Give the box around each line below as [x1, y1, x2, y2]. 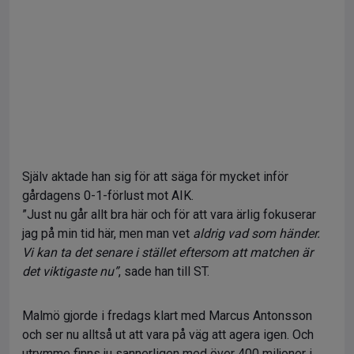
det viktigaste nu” [22, 264, 119, 279]
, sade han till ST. [119, 264, 209, 279]
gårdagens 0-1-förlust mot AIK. [22, 188, 194, 203]
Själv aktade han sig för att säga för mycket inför [22, 169, 288, 184]
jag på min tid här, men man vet [22, 226, 193, 241]
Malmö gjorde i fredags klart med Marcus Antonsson [22, 308, 312, 323]
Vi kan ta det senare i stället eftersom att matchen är [22, 245, 313, 260]
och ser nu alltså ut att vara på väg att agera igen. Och [22, 327, 314, 342]
